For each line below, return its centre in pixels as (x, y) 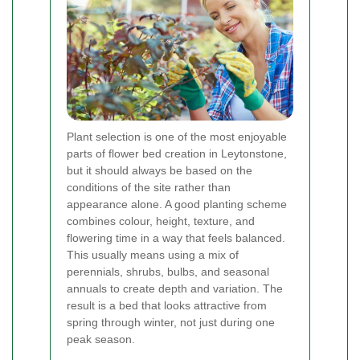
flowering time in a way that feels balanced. (176, 237)
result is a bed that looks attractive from (167, 305)
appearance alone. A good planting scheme (177, 204)
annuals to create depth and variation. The (175, 288)
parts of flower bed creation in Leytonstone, (177, 153)
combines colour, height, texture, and (161, 221)
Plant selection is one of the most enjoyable (177, 136)
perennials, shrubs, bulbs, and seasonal (168, 271)
